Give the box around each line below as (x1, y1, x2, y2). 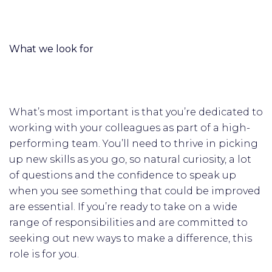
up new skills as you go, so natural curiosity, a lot (9, 154, 251, 165)
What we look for (9, 43, 93, 55)
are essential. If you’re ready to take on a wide (9, 201, 237, 212)
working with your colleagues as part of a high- (9, 122, 250, 134)
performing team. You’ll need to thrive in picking (9, 138, 258, 149)
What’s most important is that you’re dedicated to (9, 106, 263, 118)
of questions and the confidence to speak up (9, 169, 236, 181)
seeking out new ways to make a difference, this (9, 233, 252, 244)
